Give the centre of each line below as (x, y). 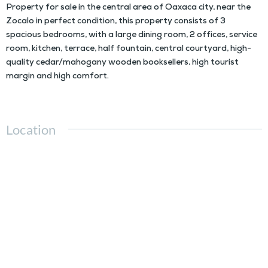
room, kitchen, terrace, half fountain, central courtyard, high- (129, 50)
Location (31, 130)
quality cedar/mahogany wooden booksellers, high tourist (122, 63)
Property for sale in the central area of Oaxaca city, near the (128, 8)
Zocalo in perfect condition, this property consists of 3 (116, 22)
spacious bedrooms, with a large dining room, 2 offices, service (132, 36)
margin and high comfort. (57, 77)
